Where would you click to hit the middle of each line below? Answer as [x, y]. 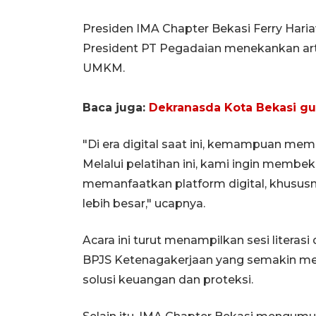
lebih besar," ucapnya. [144, 203]
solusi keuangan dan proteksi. [168, 279]
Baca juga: [116, 107]
